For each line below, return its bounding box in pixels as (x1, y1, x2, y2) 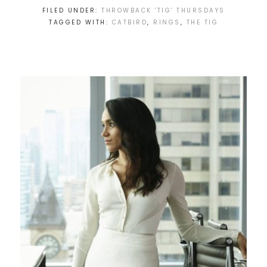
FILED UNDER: (42, 6, 101, 15)
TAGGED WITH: (49, 18, 112, 27)
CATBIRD (111, 18, 147, 27)
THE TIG (186, 18, 218, 27)
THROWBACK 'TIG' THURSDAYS (101, 6, 225, 15)
